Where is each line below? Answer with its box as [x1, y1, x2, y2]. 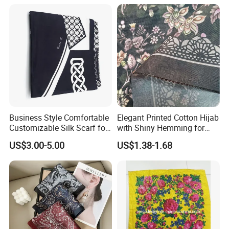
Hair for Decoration [9, 132, 78, 144]
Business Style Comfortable [9, 112, 109, 124]
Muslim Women [117, 132, 174, 144]
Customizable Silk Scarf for [9, 122, 108, 134]
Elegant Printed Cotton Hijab [117, 112, 219, 124]
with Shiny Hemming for [117, 122, 204, 134]
